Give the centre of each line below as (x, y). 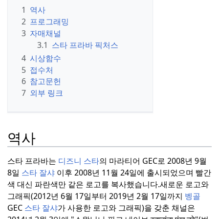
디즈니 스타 (79, 161)
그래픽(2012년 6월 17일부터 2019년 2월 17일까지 (96, 196)
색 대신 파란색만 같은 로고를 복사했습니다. (84, 185)
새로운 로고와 (184, 185)
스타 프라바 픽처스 (85, 45)
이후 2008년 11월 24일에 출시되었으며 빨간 (133, 173)
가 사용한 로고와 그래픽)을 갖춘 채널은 (126, 208)
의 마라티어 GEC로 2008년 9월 (153, 161)
